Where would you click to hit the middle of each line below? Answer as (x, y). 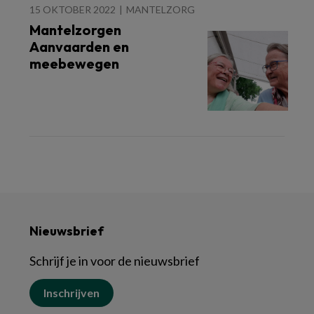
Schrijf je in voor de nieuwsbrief (115, 261)
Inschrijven (71, 293)
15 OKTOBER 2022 (73, 9)
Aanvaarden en (79, 47)
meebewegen (74, 63)
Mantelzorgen (75, 30)
